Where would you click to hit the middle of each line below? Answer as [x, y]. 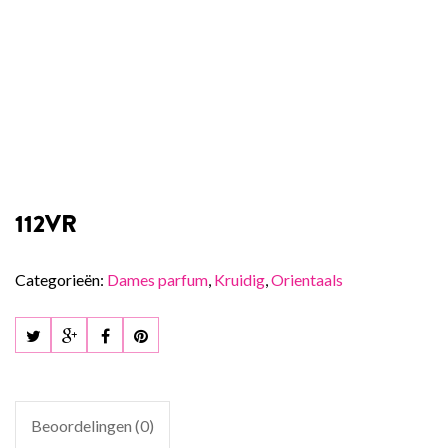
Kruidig [239, 279]
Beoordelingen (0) [92, 425]
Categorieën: [61, 279]
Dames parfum [157, 279]
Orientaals [307, 279]
